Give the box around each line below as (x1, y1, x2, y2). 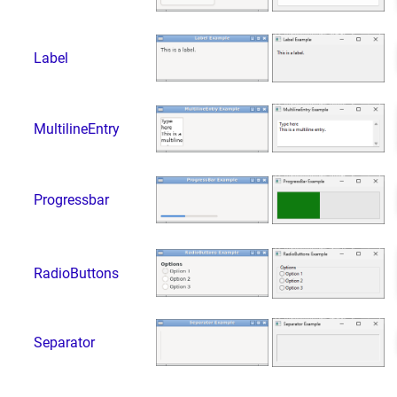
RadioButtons (33, 264, 119, 282)
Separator (33, 333, 95, 351)
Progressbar (33, 191, 109, 208)
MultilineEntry (33, 120, 120, 137)
